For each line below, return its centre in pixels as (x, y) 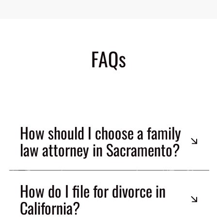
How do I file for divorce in (93, 191)
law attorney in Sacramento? (100, 150)
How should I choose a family (101, 133)
